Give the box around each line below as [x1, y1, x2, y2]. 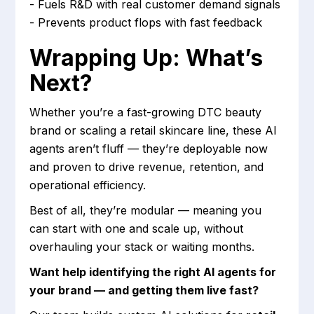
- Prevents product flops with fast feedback [29, 15, 263, 30]
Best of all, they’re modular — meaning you [29, 203, 262, 218]
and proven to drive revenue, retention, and [29, 160, 264, 175]
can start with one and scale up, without [29, 221, 244, 236]
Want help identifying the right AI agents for [29, 265, 277, 280]
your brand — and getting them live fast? [29, 283, 259, 298]
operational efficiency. [29, 178, 146, 193]
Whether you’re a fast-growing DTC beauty [29, 105, 262, 120]
